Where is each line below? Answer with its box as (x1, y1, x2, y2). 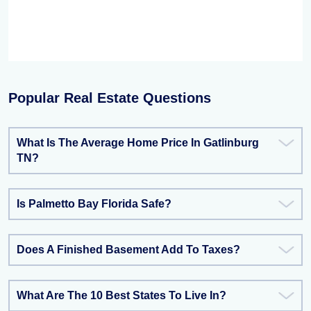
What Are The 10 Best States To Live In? (17, 289, 226, 301)
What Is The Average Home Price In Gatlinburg (17, 137, 259, 149)
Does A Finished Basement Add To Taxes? (17, 244, 240, 255)
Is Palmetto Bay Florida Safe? (17, 198, 171, 210)
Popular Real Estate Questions (8, 90, 211, 106)
